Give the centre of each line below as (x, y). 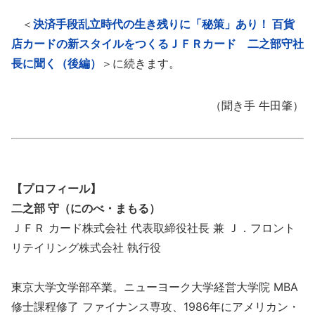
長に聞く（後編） (56, 64)
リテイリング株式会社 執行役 (86, 248)
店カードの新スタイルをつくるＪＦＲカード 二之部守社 (157, 44)
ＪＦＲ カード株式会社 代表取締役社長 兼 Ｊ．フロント (153, 228)
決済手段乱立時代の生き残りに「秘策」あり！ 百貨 (164, 24)
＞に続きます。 (141, 64)
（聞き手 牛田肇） (257, 106)
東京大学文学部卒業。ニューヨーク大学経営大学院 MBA (155, 287)
